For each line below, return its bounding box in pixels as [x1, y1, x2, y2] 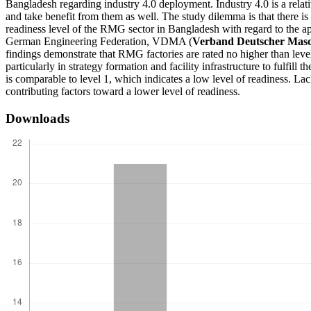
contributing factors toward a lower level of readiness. [6, 85, 240, 98]
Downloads [6, 110, 69, 126]
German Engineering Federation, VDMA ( [6, 35, 192, 48]
